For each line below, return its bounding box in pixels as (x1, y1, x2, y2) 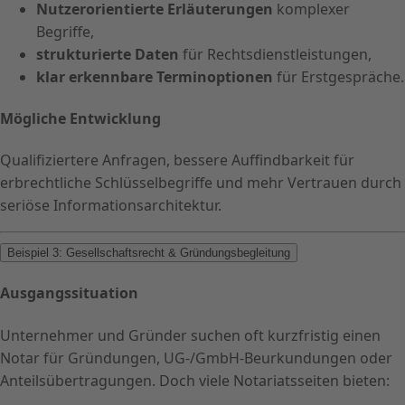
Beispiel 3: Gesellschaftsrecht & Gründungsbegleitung (7, 246, 290, 260)
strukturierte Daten (36, 43, 179, 64)
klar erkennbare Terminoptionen (36, 66, 273, 87)
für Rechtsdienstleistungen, (179, 43, 372, 64)
